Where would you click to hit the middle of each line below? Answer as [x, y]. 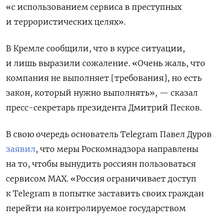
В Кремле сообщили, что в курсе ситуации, [95, 48]
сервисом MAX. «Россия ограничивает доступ [101, 178]
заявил [21, 149]
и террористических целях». [67, 21]
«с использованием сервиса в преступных [94, 7]
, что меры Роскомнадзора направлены [117, 149]
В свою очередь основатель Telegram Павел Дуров [109, 134]
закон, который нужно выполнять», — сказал [102, 92]
